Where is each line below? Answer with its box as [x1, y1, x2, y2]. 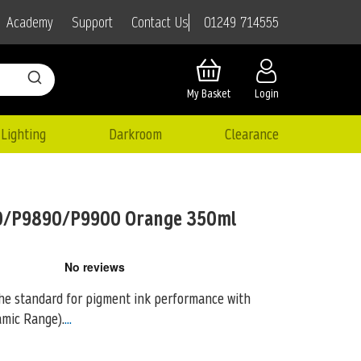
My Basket [187, 85, 230, 102]
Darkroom [108, 123, 162, 144]
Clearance [224, 123, 279, 144]
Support [72, 12, 113, 33]
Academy [6, 12, 53, 33]
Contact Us [131, 12, 189, 33]
